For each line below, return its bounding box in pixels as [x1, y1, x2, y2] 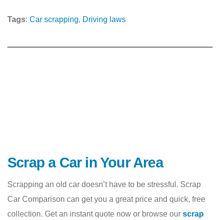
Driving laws [82, 15, 126, 24]
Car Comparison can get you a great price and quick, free [7, 195, 205, 204]
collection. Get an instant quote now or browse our [7, 210, 183, 219]
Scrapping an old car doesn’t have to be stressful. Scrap [7, 180, 201, 189]
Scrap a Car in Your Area [7, 155, 163, 171]
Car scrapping [29, 15, 79, 24]
